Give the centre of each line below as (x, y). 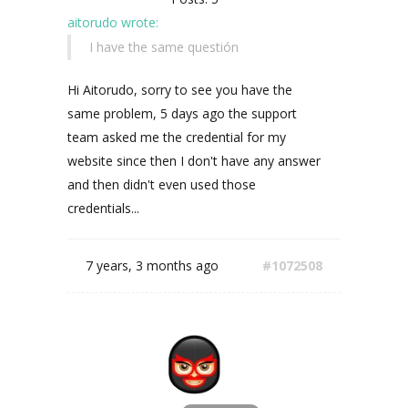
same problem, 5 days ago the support (182, 113)
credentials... (103, 208)
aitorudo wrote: (113, 22)
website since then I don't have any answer (194, 161)
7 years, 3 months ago (152, 265)
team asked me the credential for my (177, 137)
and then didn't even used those (162, 184)
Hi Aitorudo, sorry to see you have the (180, 90)
